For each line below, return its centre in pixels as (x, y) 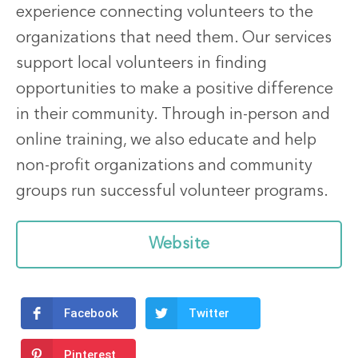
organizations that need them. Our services (174, 39)
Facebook (91, 314)
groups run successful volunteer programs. (172, 192)
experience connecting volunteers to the (165, 13)
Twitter (209, 314)
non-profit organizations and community (164, 167)
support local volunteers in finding (141, 64)
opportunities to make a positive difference (175, 90)
